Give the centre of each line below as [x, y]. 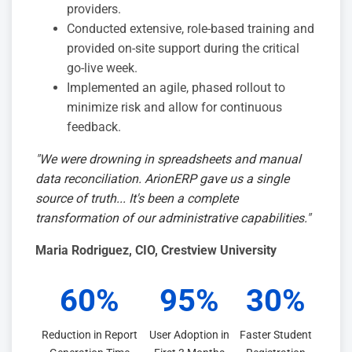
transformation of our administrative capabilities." [173, 218]
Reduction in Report [89, 335]
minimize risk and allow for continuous [174, 108]
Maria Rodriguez [82, 251]
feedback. [94, 127]
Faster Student [276, 335]
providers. [94, 9]
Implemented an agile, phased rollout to [176, 88]
